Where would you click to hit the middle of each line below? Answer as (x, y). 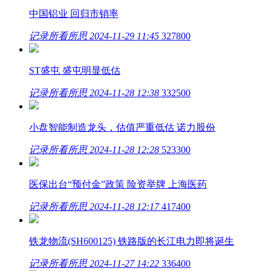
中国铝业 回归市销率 (74, 14)
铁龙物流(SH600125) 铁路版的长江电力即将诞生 (132, 241)
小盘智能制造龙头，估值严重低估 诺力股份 (122, 127)
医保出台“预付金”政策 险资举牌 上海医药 (118, 184)
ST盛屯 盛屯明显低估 (75, 70)
